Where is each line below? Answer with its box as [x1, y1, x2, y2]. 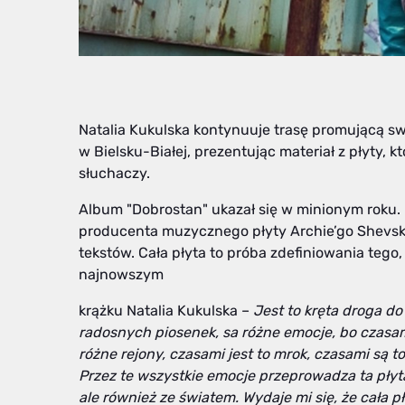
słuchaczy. [79, 164, 150, 182]
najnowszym [79, 265, 164, 283]
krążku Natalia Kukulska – [79, 301, 250, 319]
